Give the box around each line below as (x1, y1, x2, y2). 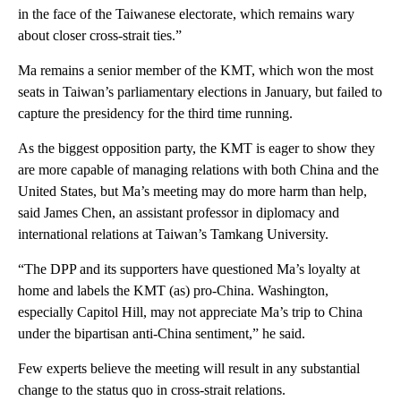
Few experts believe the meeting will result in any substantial (18, 360, 360, 376)
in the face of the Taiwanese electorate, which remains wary (18, 5, 354, 21)
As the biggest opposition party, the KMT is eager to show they (18, 140, 375, 156)
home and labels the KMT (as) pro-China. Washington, (18, 282, 328, 298)
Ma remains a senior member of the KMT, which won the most (18, 62, 373, 78)
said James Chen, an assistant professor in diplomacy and (18, 204, 339, 220)
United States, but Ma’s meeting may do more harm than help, (18, 183, 367, 199)
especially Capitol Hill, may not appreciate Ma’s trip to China (18, 303, 363, 320)
